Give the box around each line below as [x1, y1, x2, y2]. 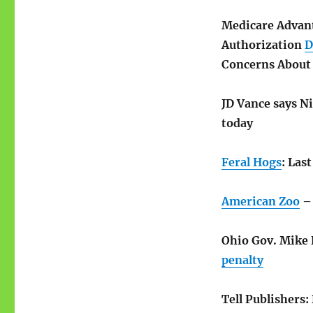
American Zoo [221, 194, 300, 209]
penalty [221, 253, 263, 268]
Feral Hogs [221, 155, 282, 170]
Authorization [221, 38, 305, 52]
